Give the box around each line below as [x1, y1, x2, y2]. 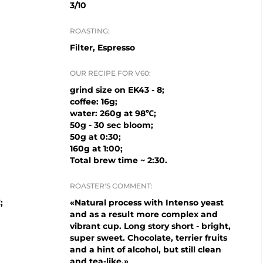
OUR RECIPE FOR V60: [70, 69, 151, 77]
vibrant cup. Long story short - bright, [70, 221, 231, 231]
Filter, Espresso [70, 42, 135, 53]
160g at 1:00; [70, 143, 123, 154]
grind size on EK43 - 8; [70, 85, 164, 95]
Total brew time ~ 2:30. [70, 155, 167, 166]
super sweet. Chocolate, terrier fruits [70, 232, 227, 243]
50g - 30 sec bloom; [70, 120, 153, 130]
